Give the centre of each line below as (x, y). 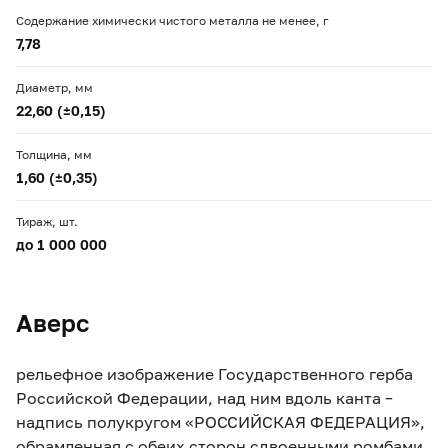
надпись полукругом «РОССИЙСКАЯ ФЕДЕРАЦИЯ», (220, 421)
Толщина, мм (54, 154)
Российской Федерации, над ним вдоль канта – (204, 397)
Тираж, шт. (47, 221)
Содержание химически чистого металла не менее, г (172, 20)
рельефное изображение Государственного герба (214, 373)
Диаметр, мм (54, 87)
